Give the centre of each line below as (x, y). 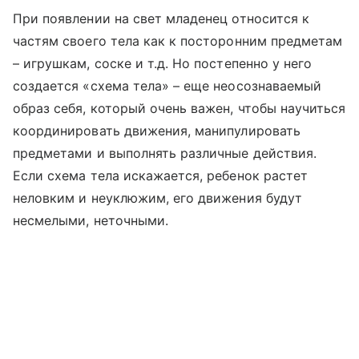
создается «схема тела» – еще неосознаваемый (167, 85)
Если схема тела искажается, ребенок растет (161, 175)
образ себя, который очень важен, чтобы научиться (179, 108)
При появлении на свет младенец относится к (161, 18)
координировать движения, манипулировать (157, 130)
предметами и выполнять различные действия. (165, 153)
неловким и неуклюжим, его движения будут (157, 198)
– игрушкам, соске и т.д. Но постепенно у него (163, 63)
